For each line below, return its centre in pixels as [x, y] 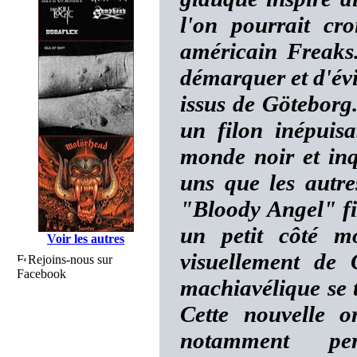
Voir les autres [86, 239]
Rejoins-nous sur [70, 259]
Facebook [41, 274]
